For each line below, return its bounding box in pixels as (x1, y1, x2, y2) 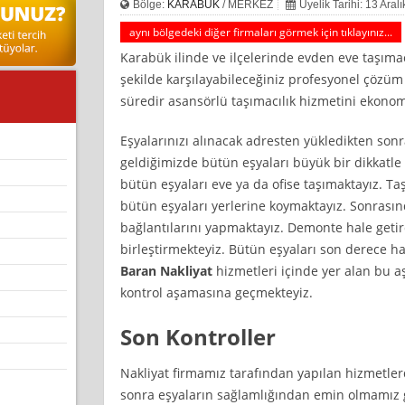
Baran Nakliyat (119, 261, 212, 279)
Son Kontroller (119, 321, 276, 352)
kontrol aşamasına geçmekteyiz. (119, 283, 313, 301)
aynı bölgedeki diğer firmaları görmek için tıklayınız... (128, 24, 392, 40)
